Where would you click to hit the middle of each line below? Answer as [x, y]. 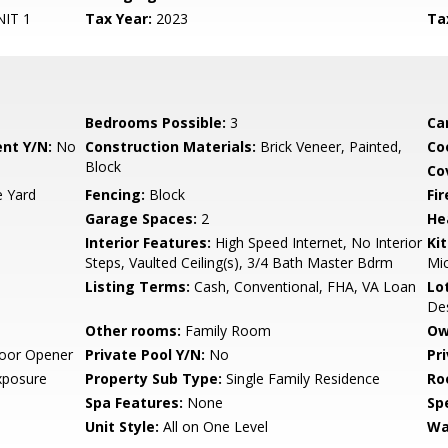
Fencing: [115, 194]
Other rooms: [133, 330]
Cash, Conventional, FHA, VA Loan [303, 286]
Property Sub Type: [154, 378]
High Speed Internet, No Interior [317, 242]
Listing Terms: [138, 286]
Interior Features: [148, 242]
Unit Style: [122, 426]
